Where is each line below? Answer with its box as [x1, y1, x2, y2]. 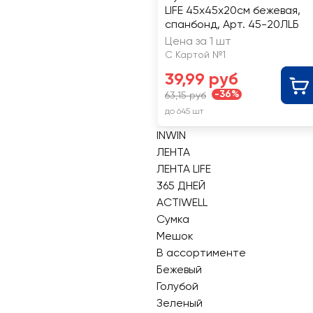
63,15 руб [165, 89, 206, 101]
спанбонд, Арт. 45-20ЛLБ [165, 17, 299, 31]
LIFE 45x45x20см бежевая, [165, 3, 300, 17]
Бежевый [156, 263, 202, 276]
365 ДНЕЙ [156, 179, 205, 192]
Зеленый [156, 296, 203, 310]
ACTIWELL [156, 196, 208, 209]
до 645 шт [165, 106, 203, 116]
